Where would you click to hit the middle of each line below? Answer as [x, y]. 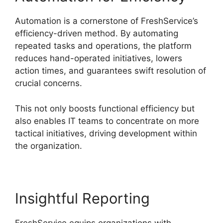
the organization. [49, 146]
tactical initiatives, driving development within [106, 133]
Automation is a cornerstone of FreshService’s [107, 21]
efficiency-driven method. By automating [97, 34]
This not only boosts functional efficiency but [105, 108]
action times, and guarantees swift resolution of [111, 71]
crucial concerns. [49, 83]
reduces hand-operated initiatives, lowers [99, 58]
